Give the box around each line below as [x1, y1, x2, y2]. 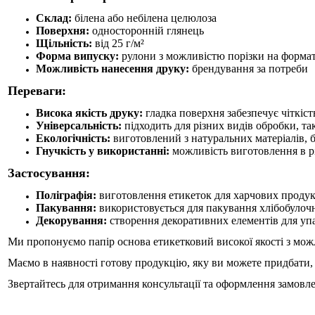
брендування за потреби [189, 63, 308, 75]
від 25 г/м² [92, 37, 144, 49]
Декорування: [36, 214, 107, 226]
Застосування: [8, 166, 90, 180]
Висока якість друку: [36, 107, 143, 119]
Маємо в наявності [8, 257, 101, 269]
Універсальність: [36, 120, 122, 131]
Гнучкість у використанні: [36, 145, 169, 157]
